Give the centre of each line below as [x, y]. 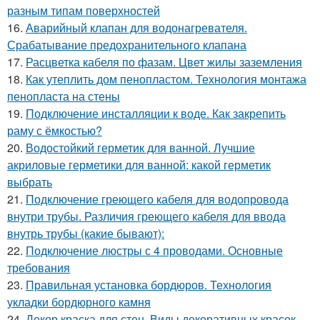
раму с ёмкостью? [55, 130]
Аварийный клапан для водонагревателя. [136, 27]
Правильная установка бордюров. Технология [149, 284]
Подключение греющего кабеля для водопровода [157, 199]
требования [39, 267]
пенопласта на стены [64, 96]
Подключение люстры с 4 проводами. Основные [154, 250]
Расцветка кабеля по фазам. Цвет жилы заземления [164, 61]
